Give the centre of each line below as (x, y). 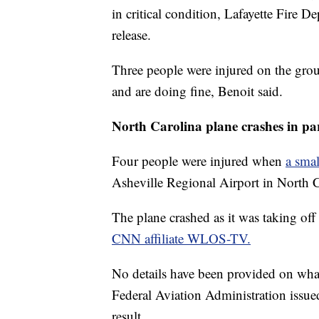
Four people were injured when (199, 161)
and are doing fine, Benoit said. (197, 91)
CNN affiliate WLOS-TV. (181, 239)
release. (131, 35)
